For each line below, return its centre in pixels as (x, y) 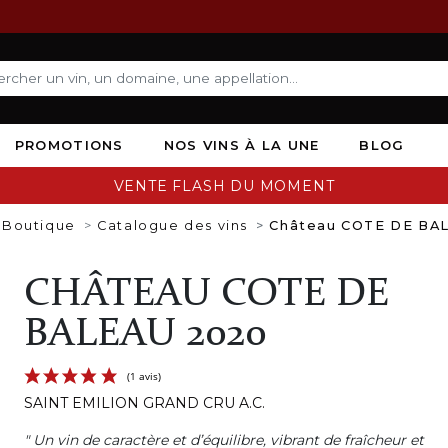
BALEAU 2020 (145, 334)
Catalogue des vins (173, 225)
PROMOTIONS (69, 144)
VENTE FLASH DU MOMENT (224, 185)
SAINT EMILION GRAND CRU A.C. (144, 402)
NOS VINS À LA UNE (241, 144)
